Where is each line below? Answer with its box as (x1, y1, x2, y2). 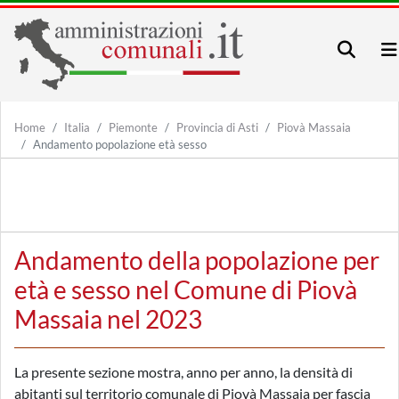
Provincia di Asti (176, 120, 258, 134)
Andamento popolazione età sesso (33, 137, 207, 151)
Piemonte (109, 120, 158, 134)
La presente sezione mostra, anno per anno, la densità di (14, 363, 353, 380)
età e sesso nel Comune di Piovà (14, 274, 357, 305)
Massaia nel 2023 (14, 304, 202, 334)
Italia (64, 120, 90, 134)
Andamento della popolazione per (14, 245, 379, 275)
